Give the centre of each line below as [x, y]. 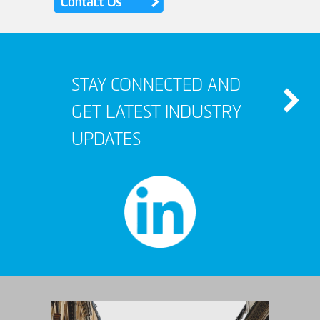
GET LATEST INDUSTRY [156, 114]
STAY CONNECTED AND [156, 86]
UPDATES [106, 141]
